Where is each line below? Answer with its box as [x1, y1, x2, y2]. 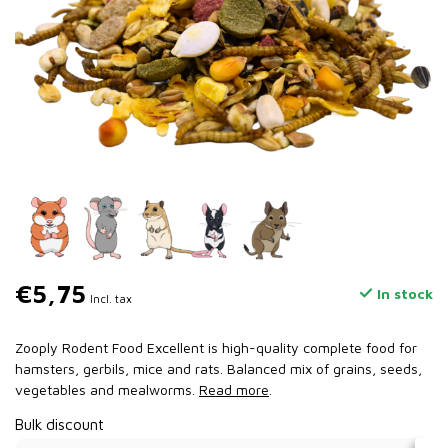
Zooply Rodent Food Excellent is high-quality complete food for [15, 339, 417, 356]
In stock [373, 285, 433, 302]
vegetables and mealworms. [15, 381, 199, 398]
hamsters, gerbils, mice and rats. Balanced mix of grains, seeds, [15, 360, 422, 377]
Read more [199, 381, 269, 398]
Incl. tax [90, 292, 132, 305]
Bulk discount [15, 415, 104, 433]
